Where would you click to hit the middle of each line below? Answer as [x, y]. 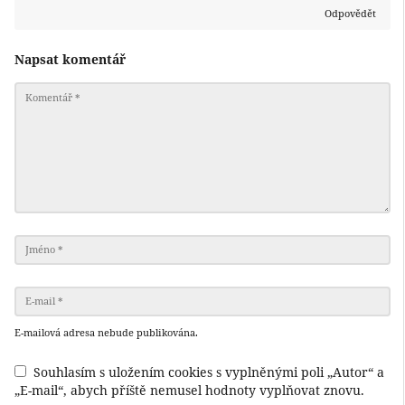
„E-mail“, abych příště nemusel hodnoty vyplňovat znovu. [189, 390]
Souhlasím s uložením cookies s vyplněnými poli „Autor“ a [209, 372]
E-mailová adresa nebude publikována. [106, 332]
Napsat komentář [70, 60]
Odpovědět [350, 14]
